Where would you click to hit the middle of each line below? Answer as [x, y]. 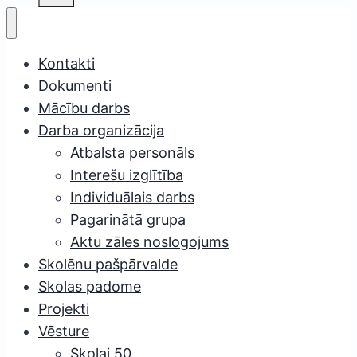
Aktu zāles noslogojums [149, 241]
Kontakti [67, 63]
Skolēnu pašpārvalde [108, 264]
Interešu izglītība [127, 175]
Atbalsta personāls [132, 152]
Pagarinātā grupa [128, 219]
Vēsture [64, 331]
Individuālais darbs [132, 197]
